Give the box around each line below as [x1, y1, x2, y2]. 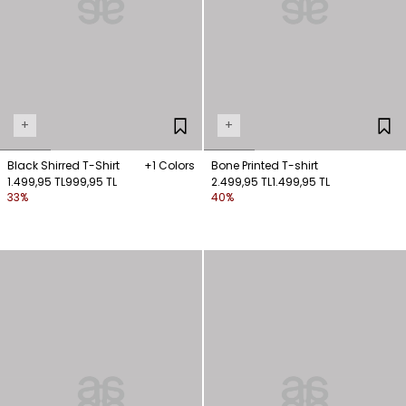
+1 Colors [144, 158, 195, 174]
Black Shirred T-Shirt [7, 158, 120, 174]
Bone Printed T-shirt [211, 158, 318, 174]
